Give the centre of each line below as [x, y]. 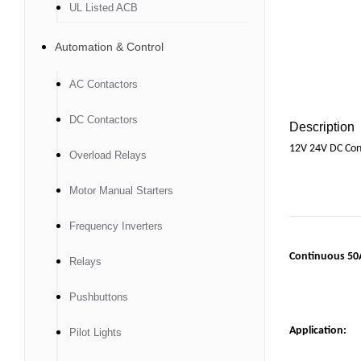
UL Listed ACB [104, 8]
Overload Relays [108, 155]
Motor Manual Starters [121, 191]
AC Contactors [104, 84]
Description [322, 127]
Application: [317, 331]
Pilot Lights [95, 332]
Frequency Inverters [116, 226]
